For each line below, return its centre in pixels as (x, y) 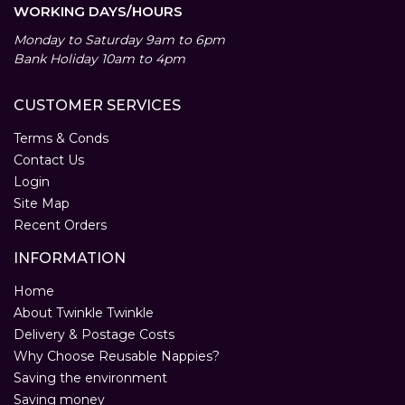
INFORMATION (70, 259)
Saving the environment (90, 378)
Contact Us (49, 160)
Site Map (42, 204)
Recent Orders (60, 226)
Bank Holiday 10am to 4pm (99, 59)
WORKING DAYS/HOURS (98, 12)
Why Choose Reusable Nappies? (117, 357)
